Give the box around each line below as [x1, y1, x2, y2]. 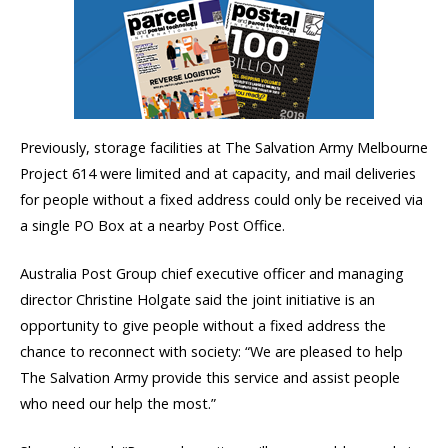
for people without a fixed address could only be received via [20, 189, 423, 209]
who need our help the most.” [20, 394, 216, 414]
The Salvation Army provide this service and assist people [20, 368, 400, 388]
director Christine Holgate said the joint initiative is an [20, 290, 375, 310]
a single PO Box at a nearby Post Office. [20, 215, 285, 235]
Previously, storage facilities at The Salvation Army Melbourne [20, 137, 428, 157]
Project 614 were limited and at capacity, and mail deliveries [20, 163, 416, 183]
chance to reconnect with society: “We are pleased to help [20, 342, 403, 362]
